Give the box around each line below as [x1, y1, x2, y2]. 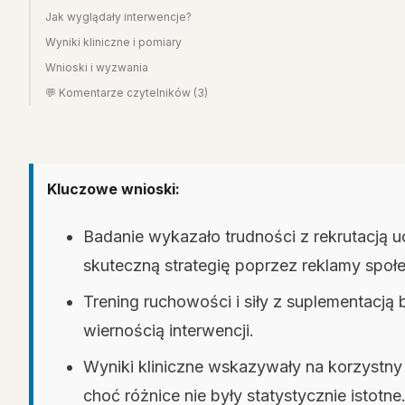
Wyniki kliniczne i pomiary [45, 35, 182, 49]
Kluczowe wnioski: [47, 180, 180, 198]
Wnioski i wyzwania [45, 61, 148, 74]
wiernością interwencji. [83, 321, 254, 340]
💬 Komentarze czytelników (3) [45, 86, 208, 99]
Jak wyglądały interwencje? [45, 10, 192, 24]
